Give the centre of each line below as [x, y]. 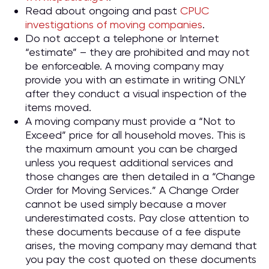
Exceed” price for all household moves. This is [135, 135]
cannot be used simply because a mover [126, 204]
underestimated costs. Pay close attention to [137, 218]
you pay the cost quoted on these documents [141, 259]
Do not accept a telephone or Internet [122, 38]
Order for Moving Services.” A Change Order [132, 190]
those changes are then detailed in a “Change [140, 176]
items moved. [58, 107]
